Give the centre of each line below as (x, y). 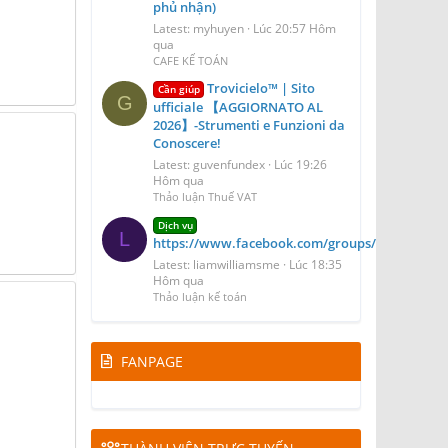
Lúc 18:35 (315, 264)
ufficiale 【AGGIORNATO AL (238, 106)
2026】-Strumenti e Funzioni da (249, 124)
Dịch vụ (175, 224)
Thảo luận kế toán (200, 296)
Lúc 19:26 (300, 164)
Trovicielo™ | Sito (261, 87)
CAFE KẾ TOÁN (190, 61)
